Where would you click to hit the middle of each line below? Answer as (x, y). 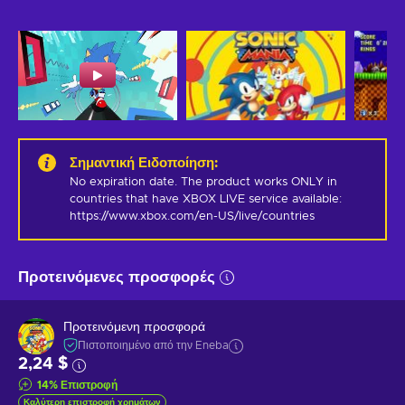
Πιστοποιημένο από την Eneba (153, 346)
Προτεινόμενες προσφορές (117, 277)
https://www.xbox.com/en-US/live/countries (192, 216)
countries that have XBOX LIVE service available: (206, 199)
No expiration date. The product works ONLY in (203, 182)
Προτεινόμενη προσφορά (134, 328)
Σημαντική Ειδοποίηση (142, 163)
